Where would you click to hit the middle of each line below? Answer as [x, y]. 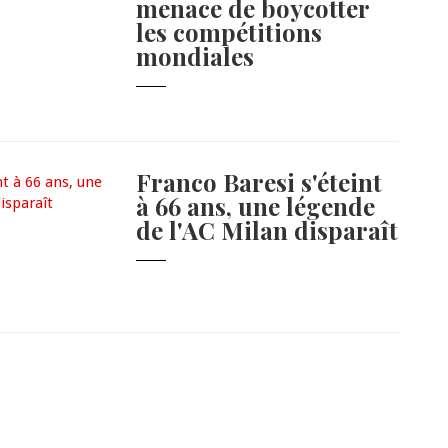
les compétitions [229, 32]
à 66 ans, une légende [256, 206]
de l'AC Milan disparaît [267, 230]
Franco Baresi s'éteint [259, 182]
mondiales [195, 56]
